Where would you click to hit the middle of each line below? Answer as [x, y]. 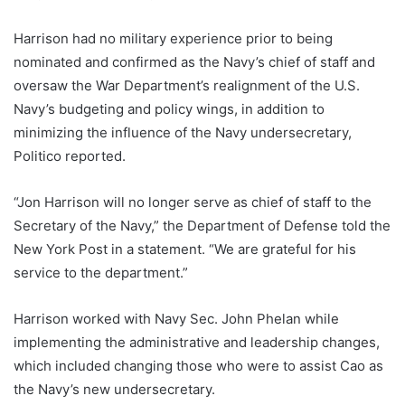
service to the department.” [101, 273]
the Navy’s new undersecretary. [114, 390]
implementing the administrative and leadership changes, [197, 343]
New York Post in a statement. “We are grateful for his [185, 250]
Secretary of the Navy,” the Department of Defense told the [202, 226]
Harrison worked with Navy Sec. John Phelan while [176, 319]
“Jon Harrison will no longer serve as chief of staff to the [193, 202]
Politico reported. [70, 156]
